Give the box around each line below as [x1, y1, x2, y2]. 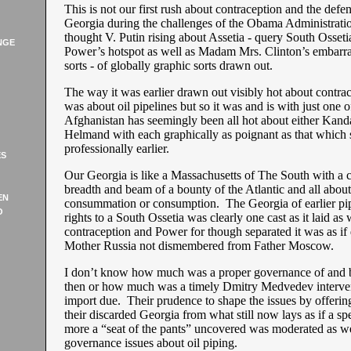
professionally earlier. [63, 142, 169, 155]
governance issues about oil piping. [63, 336, 237, 349]
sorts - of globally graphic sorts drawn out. [63, 59, 273, 72]
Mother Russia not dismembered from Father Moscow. [63, 239, 334, 252]
